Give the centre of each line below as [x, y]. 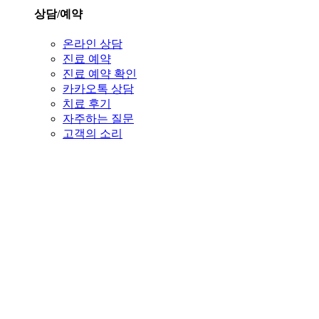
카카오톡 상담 [98, 89]
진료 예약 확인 [100, 74]
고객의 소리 [93, 134]
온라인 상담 [93, 44]
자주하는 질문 [98, 119]
